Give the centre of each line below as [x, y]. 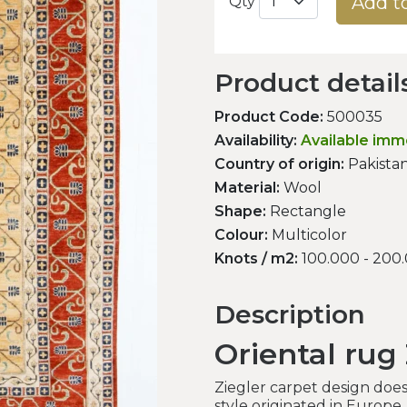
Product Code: [269, 117]
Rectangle [306, 212]
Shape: [240, 212]
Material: [247, 188]
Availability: [256, 141]
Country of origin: [279, 164]
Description [290, 315]
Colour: [241, 235]
